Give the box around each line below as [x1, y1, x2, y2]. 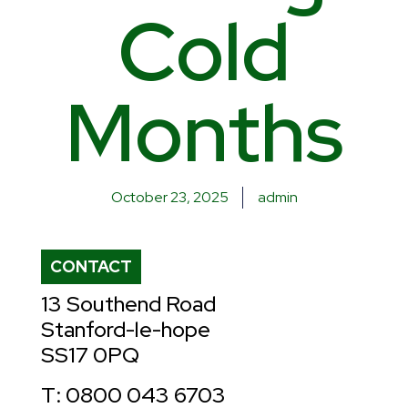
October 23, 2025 [110, 188, 229, 208]
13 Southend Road [41, 290, 216, 319]
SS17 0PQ [41, 341, 139, 370]
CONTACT [50, 256, 132, 278]
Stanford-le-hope [41, 315, 210, 344]
